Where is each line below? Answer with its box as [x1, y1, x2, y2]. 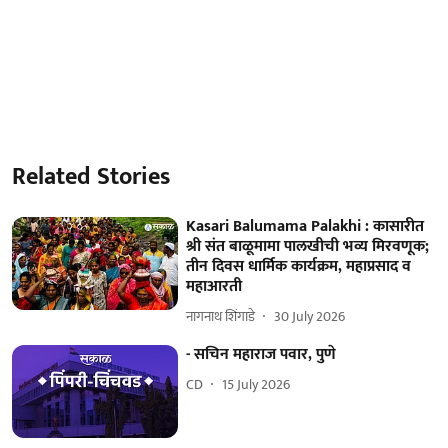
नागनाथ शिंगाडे [186, 305, 256, 328]
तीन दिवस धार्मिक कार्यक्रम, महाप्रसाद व [186, 252, 412, 280]
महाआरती [186, 272, 243, 300]
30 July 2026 [274, 305, 346, 328]
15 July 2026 [222, 373, 291, 396]
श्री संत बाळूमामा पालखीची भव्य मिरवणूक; [186, 232, 430, 260]
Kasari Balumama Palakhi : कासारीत [186, 212, 425, 240]
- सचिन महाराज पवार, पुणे [186, 340, 337, 368]
